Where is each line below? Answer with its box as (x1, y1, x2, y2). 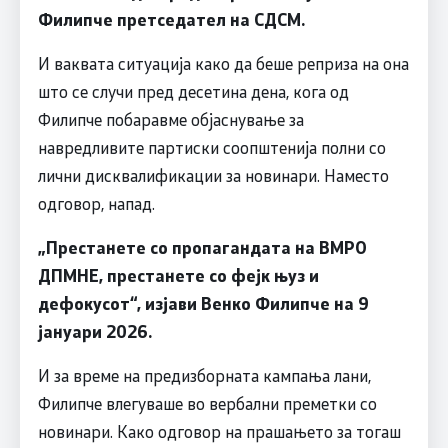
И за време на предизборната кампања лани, (37, 364, 371, 387)
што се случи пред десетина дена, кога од (37, 80, 349, 103)
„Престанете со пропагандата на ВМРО (37, 236, 367, 259)
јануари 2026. (37, 320, 152, 343)
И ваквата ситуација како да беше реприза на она (37, 52, 409, 75)
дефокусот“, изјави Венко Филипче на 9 (37, 292, 369, 315)
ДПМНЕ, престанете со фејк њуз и (37, 264, 319, 287)
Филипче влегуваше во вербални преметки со (37, 392, 377, 415)
